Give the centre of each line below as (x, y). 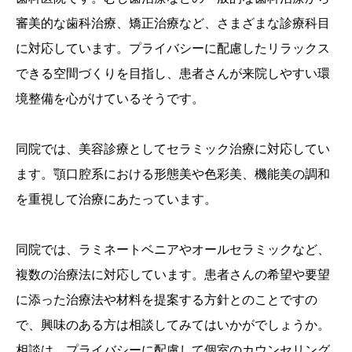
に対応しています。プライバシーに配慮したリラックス (173, 48)
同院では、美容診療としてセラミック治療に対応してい (173, 149)
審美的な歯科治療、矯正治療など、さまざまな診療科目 (173, 23)
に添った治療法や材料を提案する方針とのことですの (167, 300)
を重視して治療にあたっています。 (116, 199)
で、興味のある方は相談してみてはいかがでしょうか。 (173, 325)
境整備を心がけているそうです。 (110, 99)
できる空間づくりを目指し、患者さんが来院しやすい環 (173, 73)
